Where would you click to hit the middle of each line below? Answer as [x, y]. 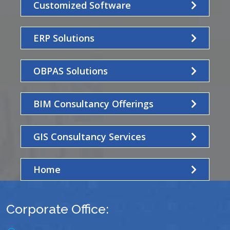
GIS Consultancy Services [90, 136]
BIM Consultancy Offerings [93, 103]
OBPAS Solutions [71, 71]
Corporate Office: [57, 209]
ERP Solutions [64, 38]
